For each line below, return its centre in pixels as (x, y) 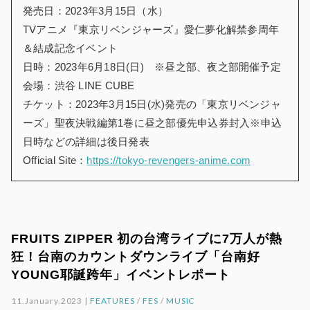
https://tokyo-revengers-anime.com (169, 160)
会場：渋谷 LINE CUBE (79, 85)
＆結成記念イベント (71, 48)
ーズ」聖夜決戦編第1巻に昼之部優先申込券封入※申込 (153, 122)
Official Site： (55, 160)
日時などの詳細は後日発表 (86, 141)
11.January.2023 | (51, 300)
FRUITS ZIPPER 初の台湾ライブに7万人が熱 (147, 238)
